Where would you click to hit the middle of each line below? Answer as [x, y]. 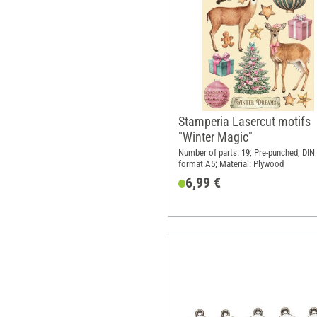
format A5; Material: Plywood [231, 163]
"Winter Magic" [215, 137]
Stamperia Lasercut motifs [244, 121]
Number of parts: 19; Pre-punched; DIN [246, 152]
